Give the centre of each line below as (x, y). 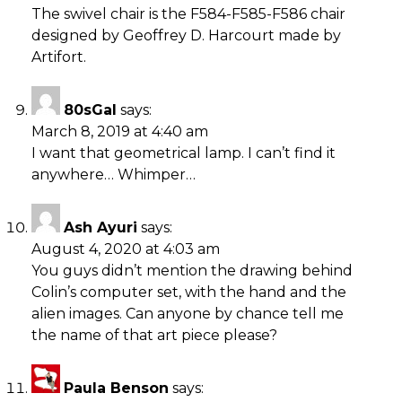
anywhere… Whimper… (114, 174)
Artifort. (59, 57)
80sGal (90, 109)
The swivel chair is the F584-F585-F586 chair (188, 13)
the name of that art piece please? (154, 335)
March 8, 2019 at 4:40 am (120, 131)
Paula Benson (116, 388)
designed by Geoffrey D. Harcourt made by (186, 35)
